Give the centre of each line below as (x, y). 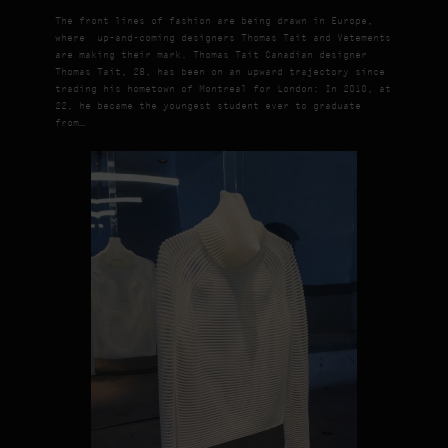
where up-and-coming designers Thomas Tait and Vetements (222, 38)
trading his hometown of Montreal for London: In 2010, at (222, 89)
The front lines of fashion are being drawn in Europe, (213, 21)
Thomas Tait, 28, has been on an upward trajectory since (219, 72)
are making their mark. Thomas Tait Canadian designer (210, 55)
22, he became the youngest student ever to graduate (207, 106)
